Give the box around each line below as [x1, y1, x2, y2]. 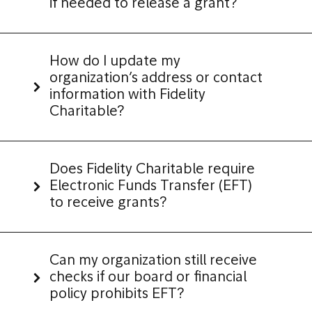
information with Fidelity [49, 88, 205, 102]
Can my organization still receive [49, 254, 257, 268]
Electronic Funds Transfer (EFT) [49, 180, 252, 194]
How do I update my [49, 55, 180, 69]
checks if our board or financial [49, 271, 247, 285]
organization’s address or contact [49, 72, 263, 86]
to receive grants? [49, 196, 166, 210]
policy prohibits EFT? [49, 288, 184, 302]
